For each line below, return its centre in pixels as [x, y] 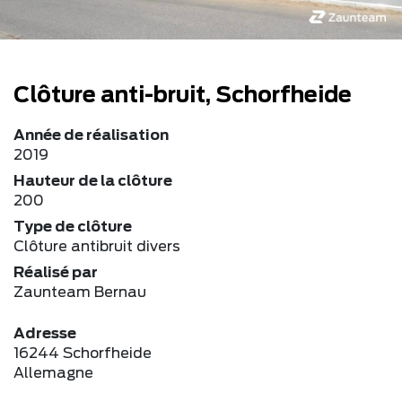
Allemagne [53, 373]
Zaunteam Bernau [80, 292]
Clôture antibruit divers [97, 246]
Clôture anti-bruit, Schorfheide [183, 96]
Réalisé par [56, 272]
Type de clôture [73, 227]
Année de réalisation [91, 135]
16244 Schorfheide [83, 353]
